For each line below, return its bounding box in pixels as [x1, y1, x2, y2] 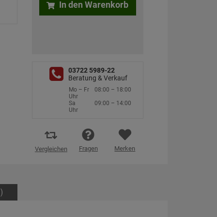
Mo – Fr [68, 86, 89, 93]
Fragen [78, 145, 98, 152]
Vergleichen [34, 145, 67, 153]
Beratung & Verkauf [68, 74, 127, 82]
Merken [114, 145, 136, 152]
